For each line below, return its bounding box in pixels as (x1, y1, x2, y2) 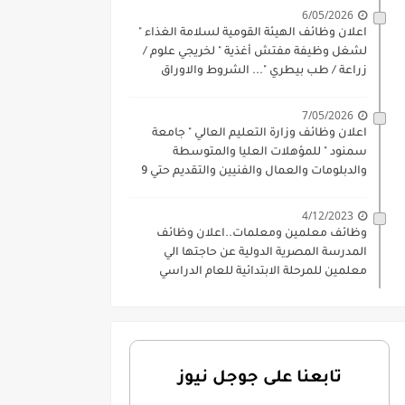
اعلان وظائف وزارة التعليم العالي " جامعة (152, 127, 367, 141)
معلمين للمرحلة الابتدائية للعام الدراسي (159, 266, 367, 279)
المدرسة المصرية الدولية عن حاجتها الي (164, 247, 367, 260)
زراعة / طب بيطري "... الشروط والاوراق (161, 65, 367, 79)
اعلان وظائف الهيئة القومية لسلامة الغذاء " (138, 27, 367, 41)
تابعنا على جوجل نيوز (177, 370, 342, 389)
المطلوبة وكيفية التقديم (241, 84, 367, 98)
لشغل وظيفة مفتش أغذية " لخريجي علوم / (143, 46, 367, 60)
